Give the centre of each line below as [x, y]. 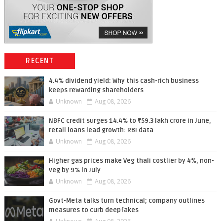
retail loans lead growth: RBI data [101, 130]
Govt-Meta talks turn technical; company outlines [127, 201]
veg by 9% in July [74, 170]
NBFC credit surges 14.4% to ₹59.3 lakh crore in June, [130, 121]
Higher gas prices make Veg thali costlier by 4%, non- [131, 161]
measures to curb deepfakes [93, 210]
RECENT [40, 61]
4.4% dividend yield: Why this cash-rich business [124, 81]
